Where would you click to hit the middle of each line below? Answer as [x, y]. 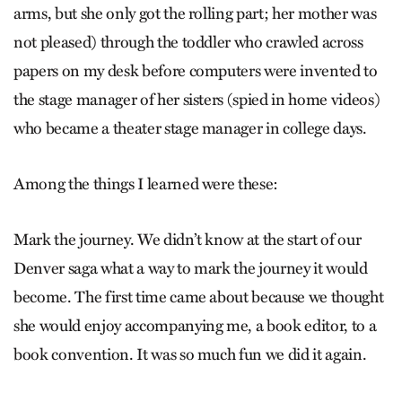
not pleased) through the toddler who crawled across [188, 42]
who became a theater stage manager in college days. [190, 128]
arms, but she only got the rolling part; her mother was [195, 13]
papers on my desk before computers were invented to [196, 71]
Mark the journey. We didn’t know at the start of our [188, 240]
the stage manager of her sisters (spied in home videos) [197, 100]
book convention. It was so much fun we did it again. [190, 354]
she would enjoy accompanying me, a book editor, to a [195, 326]
